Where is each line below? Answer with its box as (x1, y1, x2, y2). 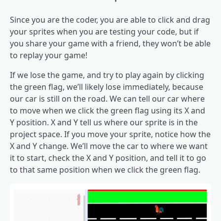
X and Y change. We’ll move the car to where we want (10, 140, 208, 151)
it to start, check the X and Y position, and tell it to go (10, 152, 206, 163)
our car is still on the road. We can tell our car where (10, 93, 205, 104)
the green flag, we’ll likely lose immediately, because (10, 81, 203, 92)
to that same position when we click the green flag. (10, 164, 200, 175)
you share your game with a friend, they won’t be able (10, 37, 211, 49)
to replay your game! (10, 49, 89, 61)
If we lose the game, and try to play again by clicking (10, 69, 204, 80)
